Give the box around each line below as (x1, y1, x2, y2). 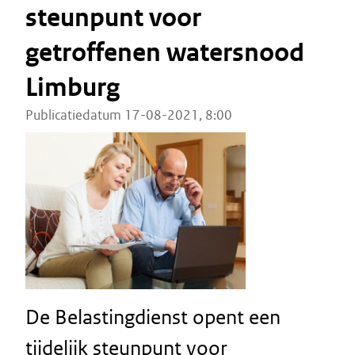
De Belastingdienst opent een (25, 304, 281, 330)
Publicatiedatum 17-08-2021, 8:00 (25, 106, 232, 124)
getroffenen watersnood (25, 36, 304, 69)
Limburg (25, 71, 120, 104)
